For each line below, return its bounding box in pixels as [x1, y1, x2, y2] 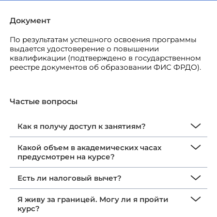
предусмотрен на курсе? [17, 152, 115, 162]
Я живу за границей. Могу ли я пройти [17, 195, 169, 204]
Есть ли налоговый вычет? [17, 173, 122, 183]
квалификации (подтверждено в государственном [10, 53, 201, 63]
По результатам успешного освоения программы [10, 35, 197, 45]
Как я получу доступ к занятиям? [17, 122, 146, 131]
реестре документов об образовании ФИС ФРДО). [10, 62, 201, 72]
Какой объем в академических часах [17, 143, 161, 153]
